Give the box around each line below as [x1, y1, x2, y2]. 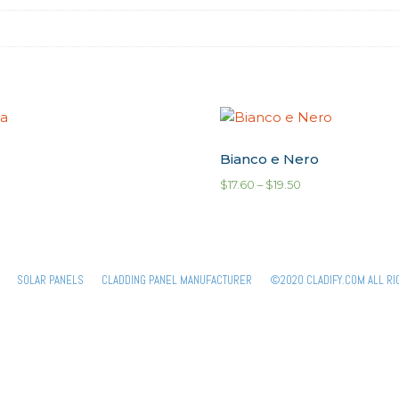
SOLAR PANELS [17, 273, 84, 289]
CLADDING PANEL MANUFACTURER [102, 273, 252, 289]
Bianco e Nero [219, 150, 319, 167]
